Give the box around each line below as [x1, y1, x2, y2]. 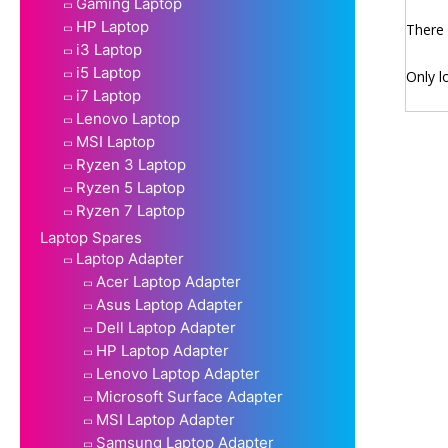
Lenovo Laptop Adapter [96, 363, 260, 383]
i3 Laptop [76, 39, 142, 59]
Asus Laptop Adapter [96, 294, 243, 314]
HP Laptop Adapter [96, 340, 229, 360]
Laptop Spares [40, 227, 142, 247]
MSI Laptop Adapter [96, 409, 235, 429]
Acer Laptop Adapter [96, 271, 241, 291]
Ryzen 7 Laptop [76, 200, 185, 220]
